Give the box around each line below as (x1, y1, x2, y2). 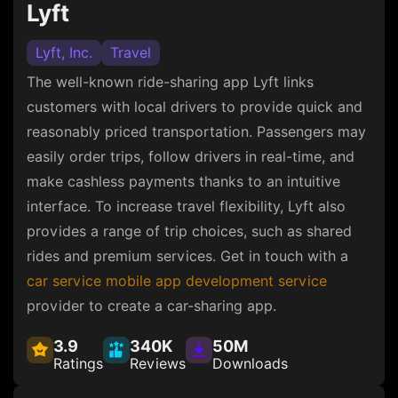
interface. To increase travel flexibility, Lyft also (27, 197, 346, 215)
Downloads (212, 354, 288, 372)
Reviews (130, 354, 186, 372)
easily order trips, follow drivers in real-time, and (27, 147, 354, 165)
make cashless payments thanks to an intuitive (27, 172, 340, 190)
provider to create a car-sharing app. (27, 297, 276, 314)
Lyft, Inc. (36, 44, 92, 61)
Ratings (53, 354, 103, 372)
